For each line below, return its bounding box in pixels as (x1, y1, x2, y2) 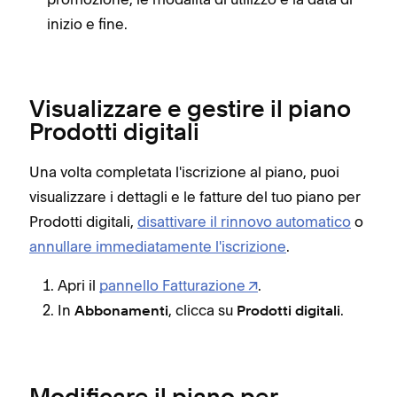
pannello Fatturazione (99, 276, 245, 294)
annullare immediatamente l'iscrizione (29, 237, 286, 255)
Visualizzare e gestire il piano (29, 99, 351, 122)
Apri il (58, 276, 99, 294)
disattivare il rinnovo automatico (137, 213, 351, 230)
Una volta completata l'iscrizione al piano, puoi (29, 163, 339, 181)
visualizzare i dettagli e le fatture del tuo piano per (29, 188, 361, 206)
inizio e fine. (47, 15, 131, 33)
